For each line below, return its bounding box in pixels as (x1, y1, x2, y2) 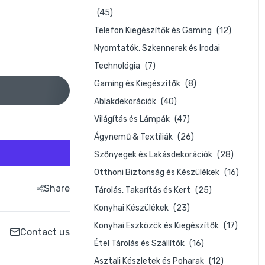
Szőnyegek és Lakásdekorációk (94, 150, 214, 160)
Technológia (94, 61, 142, 71)
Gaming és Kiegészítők (94, 79, 182, 89)
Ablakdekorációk (94, 96, 158, 106)
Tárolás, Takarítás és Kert (94, 185, 192, 195)
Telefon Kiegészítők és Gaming (94, 25, 214, 35)
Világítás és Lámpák (94, 114, 172, 124)
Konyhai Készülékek (94, 203, 170, 213)
